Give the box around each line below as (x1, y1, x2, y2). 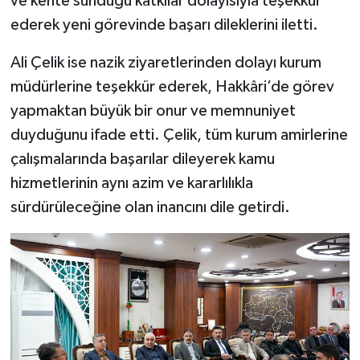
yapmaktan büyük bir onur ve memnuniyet (10, 102, 296, 119)
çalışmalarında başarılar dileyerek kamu (10, 150, 275, 167)
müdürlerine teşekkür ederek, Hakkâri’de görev (10, 78, 334, 95)
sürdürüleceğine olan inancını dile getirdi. (10, 198, 290, 215)
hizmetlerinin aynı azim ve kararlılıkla (10, 174, 253, 191)
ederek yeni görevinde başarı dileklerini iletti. (10, 16, 318, 33)
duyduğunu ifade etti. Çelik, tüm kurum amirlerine (10, 126, 348, 143)
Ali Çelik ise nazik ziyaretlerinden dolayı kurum (10, 54, 321, 71)
